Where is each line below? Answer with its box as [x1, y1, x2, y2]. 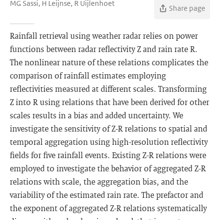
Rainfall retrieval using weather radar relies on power [10, 30, 198, 41]
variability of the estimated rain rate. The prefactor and [10, 190, 203, 200]
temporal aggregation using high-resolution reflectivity [10, 137, 208, 147]
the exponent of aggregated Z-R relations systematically [10, 203, 207, 213]
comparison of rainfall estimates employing [10, 70, 166, 81]
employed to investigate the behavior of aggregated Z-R [10, 163, 206, 173]
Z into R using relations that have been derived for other [10, 97, 209, 107]
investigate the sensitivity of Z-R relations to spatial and [10, 123, 207, 134]
